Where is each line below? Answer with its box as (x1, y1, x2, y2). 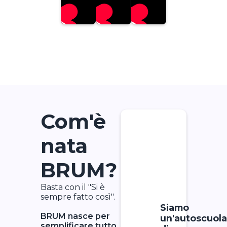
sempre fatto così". (41, 192, 115, 202)
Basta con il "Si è (41, 182, 105, 193)
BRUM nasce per (41, 211, 110, 221)
